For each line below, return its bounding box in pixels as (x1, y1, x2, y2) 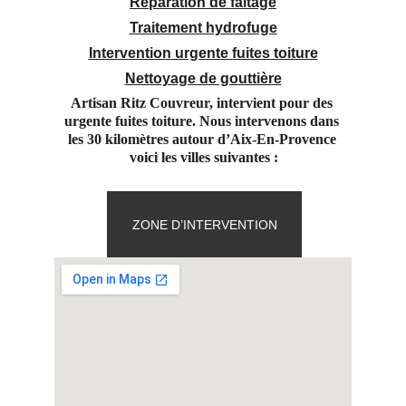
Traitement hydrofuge (129, 20, 277, 35)
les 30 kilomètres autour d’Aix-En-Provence (67, 131, 340, 147)
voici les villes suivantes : (129, 150, 278, 165)
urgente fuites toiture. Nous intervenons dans (64, 113, 343, 129)
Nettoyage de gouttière (124, 71, 282, 86)
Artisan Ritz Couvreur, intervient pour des (71, 95, 336, 111)
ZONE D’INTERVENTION (131, 217, 277, 232)
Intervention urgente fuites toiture (88, 45, 318, 61)
